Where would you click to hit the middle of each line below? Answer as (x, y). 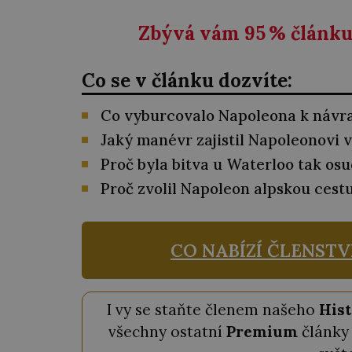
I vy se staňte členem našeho (213, 310)
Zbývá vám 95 (202, 34)
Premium (262, 332)
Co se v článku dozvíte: (187, 80)
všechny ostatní (167, 332)
